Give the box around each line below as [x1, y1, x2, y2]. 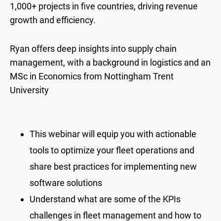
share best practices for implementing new [30, 161, 197, 172]
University [10, 84, 49, 95]
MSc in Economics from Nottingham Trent [10, 71, 174, 81]
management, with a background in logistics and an [10, 57, 211, 68]
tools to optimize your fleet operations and [30, 145, 194, 155]
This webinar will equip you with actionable [30, 128, 196, 139]
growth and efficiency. [10, 14, 96, 25]
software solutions [30, 177, 102, 188]
